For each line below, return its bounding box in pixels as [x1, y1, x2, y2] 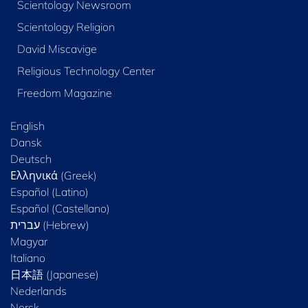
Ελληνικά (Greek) [10, 168, 97, 182]
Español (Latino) [10, 184, 89, 199]
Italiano [10, 250, 45, 265]
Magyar [10, 234, 47, 248]
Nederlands [10, 283, 67, 298]
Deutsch [10, 151, 52, 166]
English [10, 118, 45, 133]
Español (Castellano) [10, 201, 110, 215]
